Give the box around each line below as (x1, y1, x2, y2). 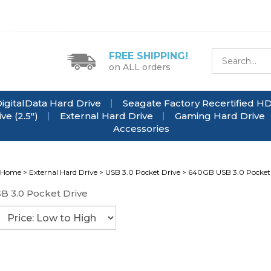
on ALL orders (109, 61, 171, 73)
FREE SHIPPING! (109, 50, 188, 62)
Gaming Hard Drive (175, 110, 265, 122)
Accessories (113, 123, 169, 134)
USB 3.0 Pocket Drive (105, 168, 180, 177)
